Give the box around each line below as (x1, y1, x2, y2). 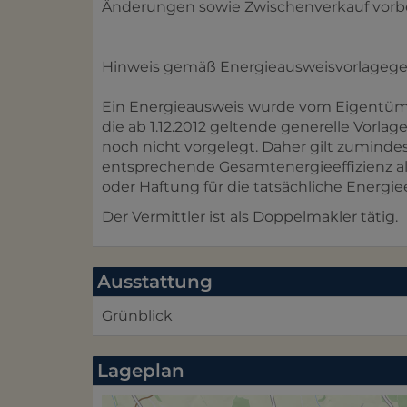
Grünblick (102, 306, 173, 324)
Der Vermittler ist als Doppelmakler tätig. (102, 207, 398, 225)
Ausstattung (97, 270, 213, 293)
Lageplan (97, 359, 184, 382)
